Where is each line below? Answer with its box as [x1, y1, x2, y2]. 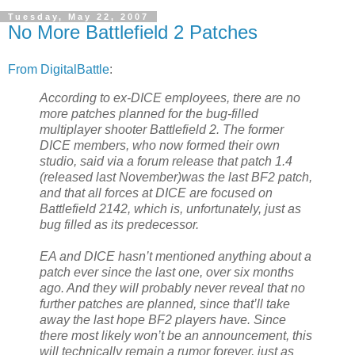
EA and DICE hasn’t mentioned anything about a [40, 250, 311, 264]
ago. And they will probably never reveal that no [40, 281, 305, 296]
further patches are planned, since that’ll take [40, 297, 290, 311]
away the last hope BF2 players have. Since [40, 313, 286, 327]
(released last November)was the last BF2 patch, [40, 170, 312, 185]
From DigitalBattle [8, 63, 109, 77]
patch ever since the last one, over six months [40, 265, 294, 280]
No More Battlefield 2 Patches [8, 21, 258, 43]
